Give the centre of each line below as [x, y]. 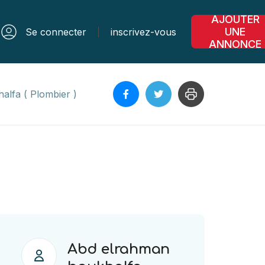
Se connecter [56, 32]
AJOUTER [235, 19]
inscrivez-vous [143, 32]
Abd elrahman [119, 249]
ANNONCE [235, 44]
